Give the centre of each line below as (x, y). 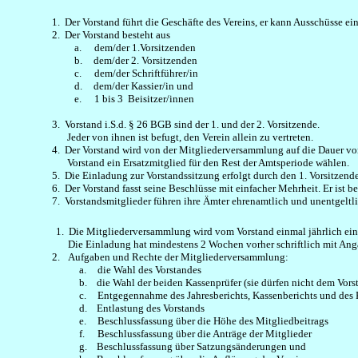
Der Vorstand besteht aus (117, 35)
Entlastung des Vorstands (150, 308)
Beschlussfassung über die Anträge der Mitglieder (204, 334)
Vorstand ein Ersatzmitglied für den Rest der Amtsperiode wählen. (208, 163)
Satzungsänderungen (241, 346)
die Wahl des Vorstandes (149, 270)
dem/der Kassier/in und (144, 86)
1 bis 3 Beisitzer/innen (145, 99)
